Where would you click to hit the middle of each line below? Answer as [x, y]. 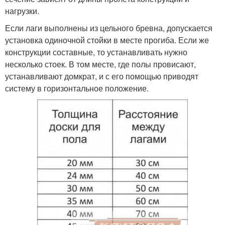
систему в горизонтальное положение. [77, 88]
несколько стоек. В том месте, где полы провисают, [100, 64]
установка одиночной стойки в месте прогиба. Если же [107, 40]
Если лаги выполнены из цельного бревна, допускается [109, 28]
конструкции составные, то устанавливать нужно [96, 52]
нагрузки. [22, 11]
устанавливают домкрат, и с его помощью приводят [102, 76]
